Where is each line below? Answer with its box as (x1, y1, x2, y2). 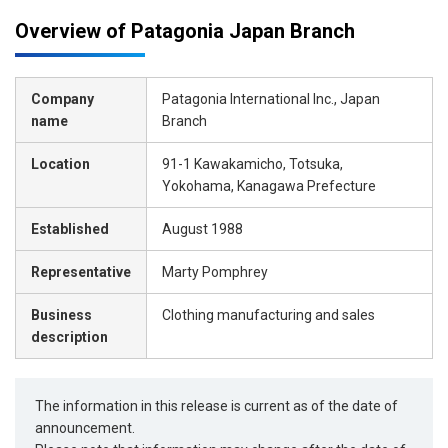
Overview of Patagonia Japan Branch (15, 18, 355, 43)
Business (31, 306, 92, 323)
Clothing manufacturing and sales (162, 306, 375, 323)
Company (31, 90, 94, 107)
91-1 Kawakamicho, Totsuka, (162, 155, 343, 172)
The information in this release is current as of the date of (35, 398, 399, 415)
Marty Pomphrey (162, 263, 268, 280)
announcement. (35, 420, 136, 437)
